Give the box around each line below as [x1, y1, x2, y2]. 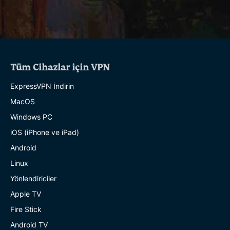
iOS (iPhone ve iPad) [10, 127, 79, 137]
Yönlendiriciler [10, 174, 56, 183]
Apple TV [10, 189, 41, 198]
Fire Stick [10, 204, 42, 214]
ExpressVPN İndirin [10, 81, 74, 90]
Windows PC [10, 112, 52, 121]
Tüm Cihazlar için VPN [10, 62, 110, 73]
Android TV [10, 220, 48, 229]
